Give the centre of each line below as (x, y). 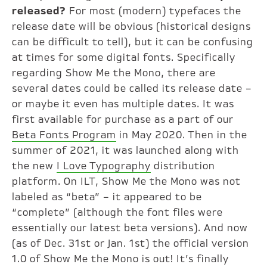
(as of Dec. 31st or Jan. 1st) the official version (131, 243)
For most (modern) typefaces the (154, 11)
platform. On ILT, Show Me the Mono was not (127, 181)
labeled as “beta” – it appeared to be (107, 197)
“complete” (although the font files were (118, 212)
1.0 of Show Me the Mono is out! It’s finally (121, 259)
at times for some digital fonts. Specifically (124, 58)
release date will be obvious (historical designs (132, 27)
